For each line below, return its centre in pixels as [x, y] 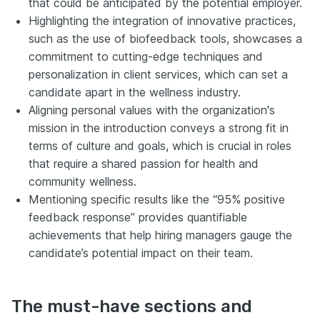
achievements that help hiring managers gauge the [160, 235]
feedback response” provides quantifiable [138, 217]
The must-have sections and [132, 306]
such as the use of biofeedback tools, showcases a [165, 39]
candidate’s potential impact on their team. [141, 253]
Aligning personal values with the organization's [152, 110]
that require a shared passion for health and [144, 164]
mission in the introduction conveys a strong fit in [159, 128]
